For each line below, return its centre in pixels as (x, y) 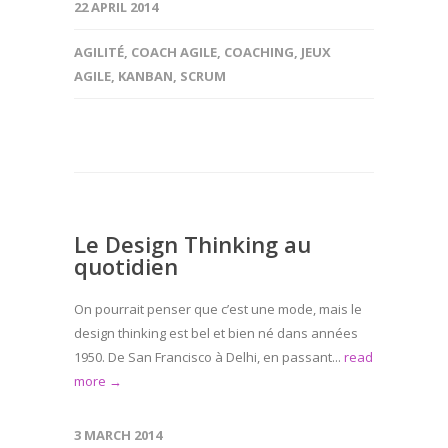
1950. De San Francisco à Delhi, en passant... (209, 357)
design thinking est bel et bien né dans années (216, 333)
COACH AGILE (174, 52)
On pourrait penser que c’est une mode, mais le (218, 309)
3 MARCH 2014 (118, 435)
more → (98, 381)
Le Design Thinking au (192, 244)
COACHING (259, 52)
